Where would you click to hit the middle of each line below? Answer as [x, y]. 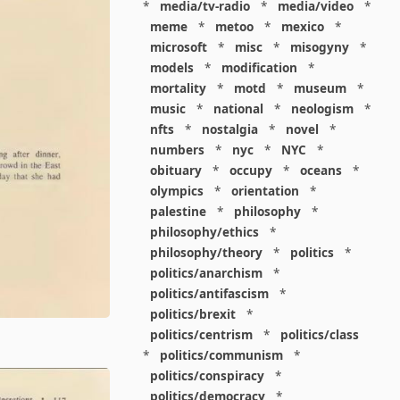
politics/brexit [192, 314]
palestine [178, 211]
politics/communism [221, 355]
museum [320, 88]
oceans [321, 170]
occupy [250, 170]
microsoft [178, 47]
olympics [176, 191]
